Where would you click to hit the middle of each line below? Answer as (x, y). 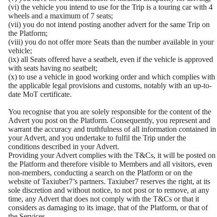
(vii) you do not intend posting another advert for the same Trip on (109, 25)
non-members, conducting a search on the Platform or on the (100, 173)
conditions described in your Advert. (64, 147)
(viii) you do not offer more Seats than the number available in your (111, 42)
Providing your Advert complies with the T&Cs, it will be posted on (112, 155)
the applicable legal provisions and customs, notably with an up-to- (110, 86)
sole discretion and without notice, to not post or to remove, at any (109, 190)
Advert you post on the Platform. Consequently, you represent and (109, 121)
